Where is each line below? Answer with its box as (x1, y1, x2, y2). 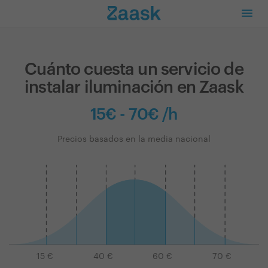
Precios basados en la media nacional (57, 135, 211, 144)
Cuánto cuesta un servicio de (25, 61, 243, 78)
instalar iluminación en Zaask (25, 79, 243, 96)
